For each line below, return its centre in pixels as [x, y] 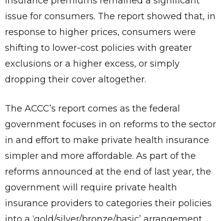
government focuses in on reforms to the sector [110, 125]
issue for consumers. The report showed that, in [110, 17]
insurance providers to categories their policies [108, 203]
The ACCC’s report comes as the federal [92, 109]
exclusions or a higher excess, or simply [92, 64]
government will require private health [91, 188]
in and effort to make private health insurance [107, 140]
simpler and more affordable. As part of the [100, 156]
